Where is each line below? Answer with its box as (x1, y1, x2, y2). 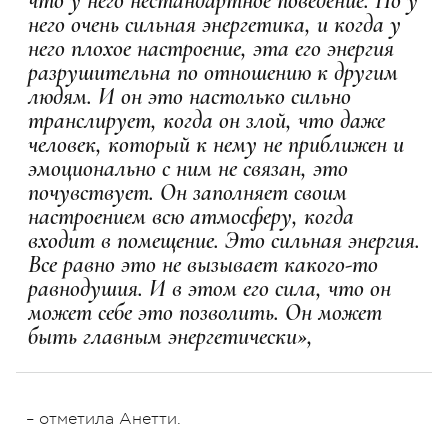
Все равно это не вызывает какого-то (28, 249, 378, 279)
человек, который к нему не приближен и (28, 129, 404, 159)
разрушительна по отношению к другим (28, 57, 398, 87)
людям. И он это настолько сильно (28, 81, 351, 111)
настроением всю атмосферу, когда (28, 201, 354, 231)
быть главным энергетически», (28, 321, 313, 351)
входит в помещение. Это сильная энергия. (28, 225, 420, 255)
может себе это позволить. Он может (28, 297, 382, 327)
